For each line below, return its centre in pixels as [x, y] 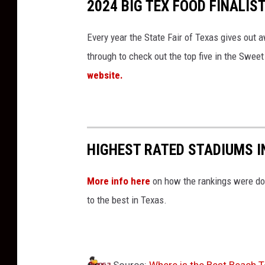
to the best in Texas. [127, 200]
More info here [119, 181]
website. [105, 75]
